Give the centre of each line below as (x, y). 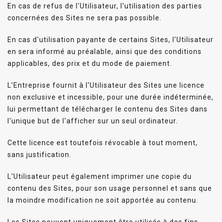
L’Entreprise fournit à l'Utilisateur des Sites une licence (106, 85)
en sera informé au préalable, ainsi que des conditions (105, 51)
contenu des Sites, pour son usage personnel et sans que (110, 188)
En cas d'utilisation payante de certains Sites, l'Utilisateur (111, 39)
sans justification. (39, 154)
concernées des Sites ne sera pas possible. (84, 18)
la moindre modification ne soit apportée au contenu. (103, 200)
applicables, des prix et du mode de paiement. (90, 63)
